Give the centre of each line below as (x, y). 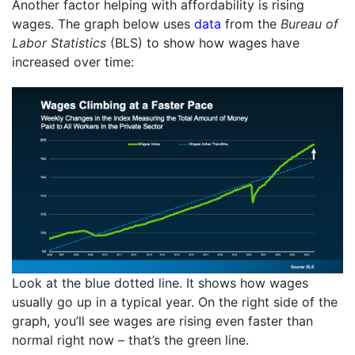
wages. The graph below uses (103, 24)
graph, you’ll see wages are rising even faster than (162, 321)
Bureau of (309, 24)
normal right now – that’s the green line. (130, 340)
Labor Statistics (59, 43)
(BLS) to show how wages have (203, 43)
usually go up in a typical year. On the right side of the (175, 302)
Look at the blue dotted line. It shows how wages (160, 283)
